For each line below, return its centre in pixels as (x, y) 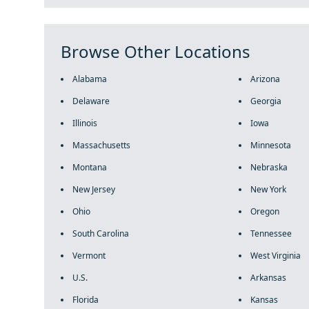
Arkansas (268, 278)
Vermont (89, 256)
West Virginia (275, 256)
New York (268, 189)
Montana (90, 167)
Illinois (85, 123)
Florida (86, 300)
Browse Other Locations (156, 51)
